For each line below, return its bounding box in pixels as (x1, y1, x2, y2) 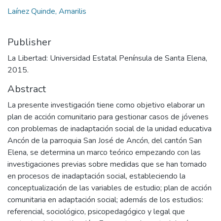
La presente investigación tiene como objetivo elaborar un (7, 100, 205, 110)
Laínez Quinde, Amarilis (7, 6, 86, 17)
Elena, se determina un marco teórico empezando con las (7, 147, 201, 158)
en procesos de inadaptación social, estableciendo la (7, 171, 185, 182)
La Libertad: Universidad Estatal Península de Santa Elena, (7, 53, 207, 64)
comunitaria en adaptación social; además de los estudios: (7, 194, 203, 205)
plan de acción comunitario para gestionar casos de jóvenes (7, 111, 209, 122)
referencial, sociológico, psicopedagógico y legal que (7, 206, 185, 217)
